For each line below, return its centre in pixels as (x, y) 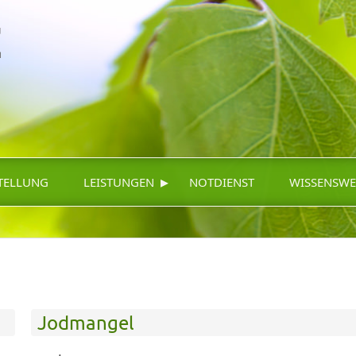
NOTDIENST (222, 182)
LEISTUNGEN (119, 182)
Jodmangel (86, 322)
